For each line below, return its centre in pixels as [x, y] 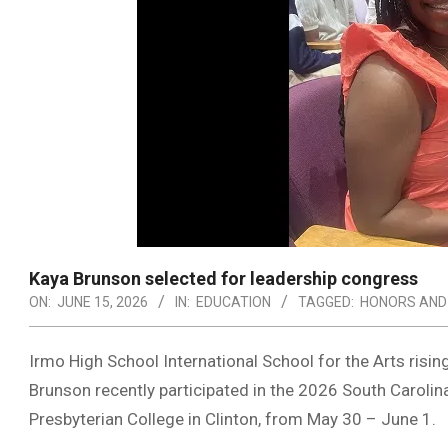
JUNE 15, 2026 [102, 302]
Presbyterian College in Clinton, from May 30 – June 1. [232, 419]
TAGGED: [326, 302]
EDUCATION [233, 302]
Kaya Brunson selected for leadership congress [223, 278]
